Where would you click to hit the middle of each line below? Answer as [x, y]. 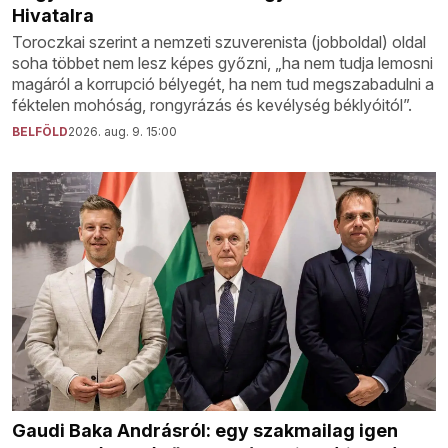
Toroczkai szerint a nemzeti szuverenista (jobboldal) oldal [219, 42]
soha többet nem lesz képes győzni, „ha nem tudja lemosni [222, 63]
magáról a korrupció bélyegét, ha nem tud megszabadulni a [223, 84]
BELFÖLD [40, 132]
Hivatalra [53, 16]
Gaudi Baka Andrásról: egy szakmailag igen [205, 430]
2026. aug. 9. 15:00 [122, 132]
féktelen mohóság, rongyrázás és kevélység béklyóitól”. [212, 105]
